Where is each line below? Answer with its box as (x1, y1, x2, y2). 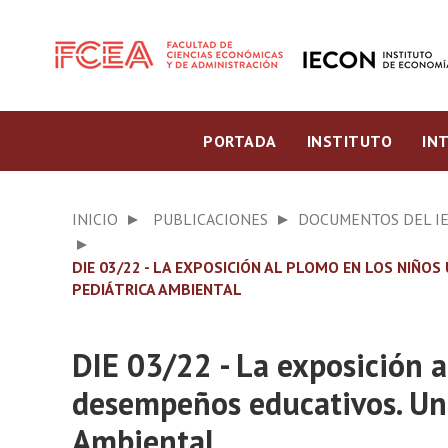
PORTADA (203, 131, 277, 151)
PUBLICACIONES (153, 209, 268, 229)
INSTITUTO (306, 131, 392, 151)
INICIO (72, 209, 118, 229)
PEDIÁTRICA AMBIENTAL (72, 279, 242, 299)
